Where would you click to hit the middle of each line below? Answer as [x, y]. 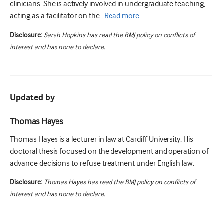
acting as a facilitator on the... [57, 16]
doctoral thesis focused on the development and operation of [109, 151]
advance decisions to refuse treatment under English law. [102, 163]
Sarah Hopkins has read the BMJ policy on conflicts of [119, 35]
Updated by [32, 98]
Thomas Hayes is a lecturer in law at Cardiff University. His [102, 139]
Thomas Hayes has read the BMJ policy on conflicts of [119, 182]
